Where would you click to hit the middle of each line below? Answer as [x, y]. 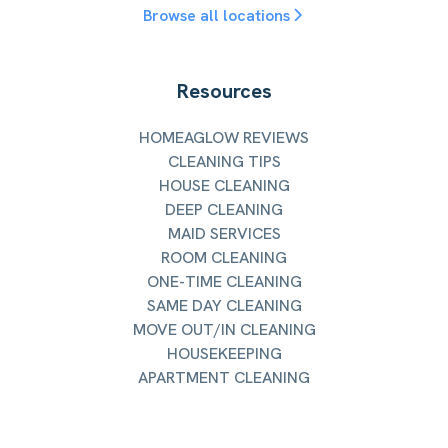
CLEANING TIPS [224, 161]
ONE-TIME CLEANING [224, 281]
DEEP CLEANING [224, 209]
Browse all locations [216, 15]
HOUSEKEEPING [224, 353]
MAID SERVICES [224, 233]
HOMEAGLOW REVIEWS [224, 137]
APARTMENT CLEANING [224, 377]
